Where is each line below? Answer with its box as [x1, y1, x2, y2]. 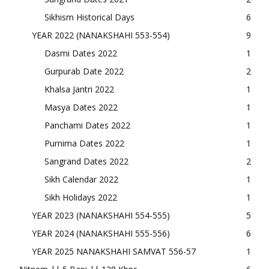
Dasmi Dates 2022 [44, 47, 117, 59]
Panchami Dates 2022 [44, 119, 130, 131]
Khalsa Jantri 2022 [44, 83, 114, 95]
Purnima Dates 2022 [44, 137, 124, 149]
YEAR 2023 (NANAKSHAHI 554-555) [32, 209, 170, 221]
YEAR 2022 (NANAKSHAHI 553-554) [32, 29, 170, 41]
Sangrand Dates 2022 [44, 155, 128, 167]
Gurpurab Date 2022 [44, 65, 124, 77]
